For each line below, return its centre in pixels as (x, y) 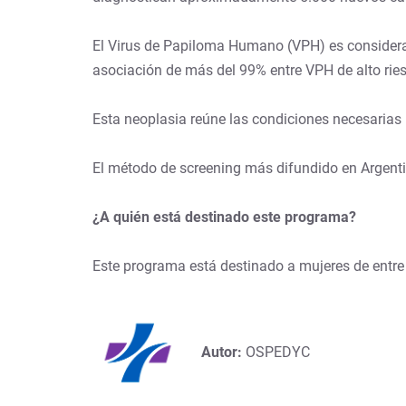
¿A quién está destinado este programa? (224, 217)
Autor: (223, 352)
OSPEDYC (278, 352)
